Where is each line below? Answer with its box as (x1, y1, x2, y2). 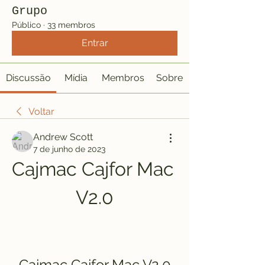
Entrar (81, 37, 108, 49)
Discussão (5, 72, 51, 83)
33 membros (47, 20, 95, 30)
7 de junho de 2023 (33, 144, 105, 154)
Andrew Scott (33, 131, 93, 143)
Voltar (28, 106, 54, 117)
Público (12, 20, 41, 30)
